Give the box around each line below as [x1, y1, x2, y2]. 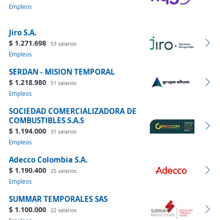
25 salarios [51, 167, 77, 174]
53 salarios [51, 40, 77, 47]
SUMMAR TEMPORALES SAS [9, 193, 108, 204]
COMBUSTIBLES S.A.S [9, 115, 84, 126]
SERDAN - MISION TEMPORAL [9, 66, 115, 77]
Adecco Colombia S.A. [9, 154, 87, 165]
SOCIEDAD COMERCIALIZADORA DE [9, 106, 137, 116]
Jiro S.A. [9, 27, 36, 38]
